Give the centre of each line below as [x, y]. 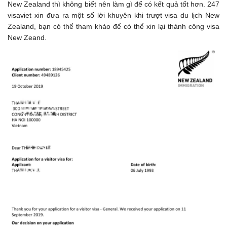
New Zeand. [27, 38]
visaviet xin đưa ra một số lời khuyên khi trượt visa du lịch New [113, 15]
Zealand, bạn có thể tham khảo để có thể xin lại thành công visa [113, 27]
